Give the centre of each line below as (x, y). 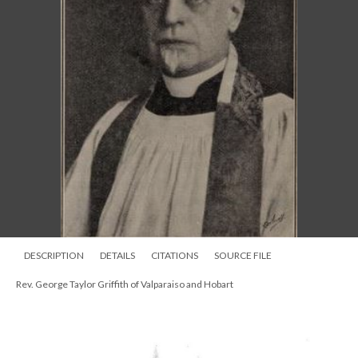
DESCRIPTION (54, 255)
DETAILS (117, 255)
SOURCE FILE (243, 255)
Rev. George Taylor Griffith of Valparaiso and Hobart (125, 284)
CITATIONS (175, 255)
